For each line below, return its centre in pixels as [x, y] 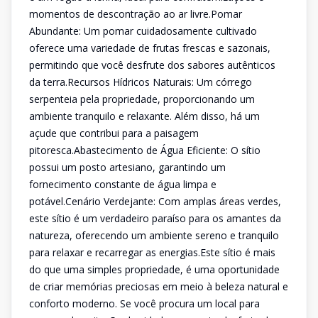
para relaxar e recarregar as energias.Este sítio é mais [152, 252]
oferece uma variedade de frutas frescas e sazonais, [150, 48]
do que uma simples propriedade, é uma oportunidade [154, 269]
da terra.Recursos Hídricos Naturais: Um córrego [141, 82]
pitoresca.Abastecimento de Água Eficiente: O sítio [145, 150]
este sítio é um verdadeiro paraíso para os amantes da [155, 218]
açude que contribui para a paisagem [114, 133]
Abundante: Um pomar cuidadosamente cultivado [143, 31]
